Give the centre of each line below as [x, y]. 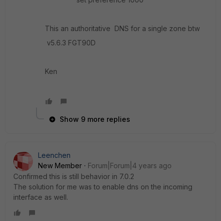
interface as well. [41, 197]
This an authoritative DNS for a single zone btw [122, 28]
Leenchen [54, 155]
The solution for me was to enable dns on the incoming [103, 187]
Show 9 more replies [95, 119]
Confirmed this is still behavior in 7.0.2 [74, 176]
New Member [60, 166]
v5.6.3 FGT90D [70, 43]
